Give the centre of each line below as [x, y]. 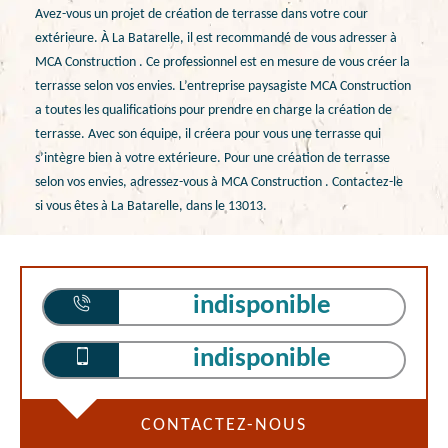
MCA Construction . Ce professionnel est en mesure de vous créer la [222, 62]
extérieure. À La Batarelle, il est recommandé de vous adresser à [216, 38]
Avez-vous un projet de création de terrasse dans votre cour [201, 14]
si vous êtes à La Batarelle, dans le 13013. [151, 206]
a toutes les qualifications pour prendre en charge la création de [213, 110]
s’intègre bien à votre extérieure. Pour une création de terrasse [212, 158]
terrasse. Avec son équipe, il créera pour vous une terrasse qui [208, 134]
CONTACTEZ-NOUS [224, 425]
